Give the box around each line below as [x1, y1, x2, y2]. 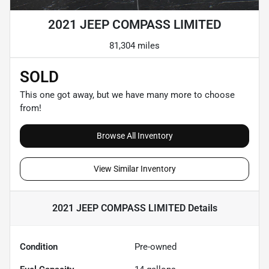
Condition [20, 241, 58, 253]
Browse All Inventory [96, 131, 173, 141]
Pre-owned [134, 241, 177, 253]
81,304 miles [109, 40, 160, 52]
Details [185, 202, 217, 214]
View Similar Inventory [93, 164, 176, 174]
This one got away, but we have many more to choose [20, 89, 235, 101]
